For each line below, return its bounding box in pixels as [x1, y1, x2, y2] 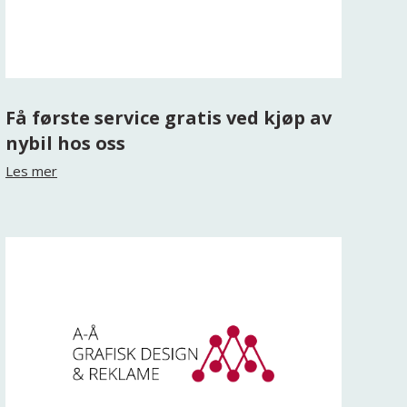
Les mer [5, 162, 57, 180]
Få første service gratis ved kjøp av [5, 105, 332, 130]
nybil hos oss [5, 131, 125, 155]
